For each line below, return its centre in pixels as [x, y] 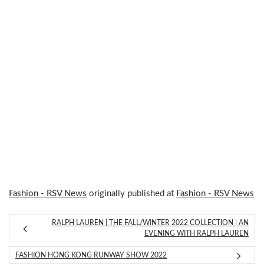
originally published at [131, 194]
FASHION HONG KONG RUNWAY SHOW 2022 [91, 255]
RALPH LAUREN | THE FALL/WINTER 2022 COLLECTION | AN [150, 222]
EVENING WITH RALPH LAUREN [197, 233]
